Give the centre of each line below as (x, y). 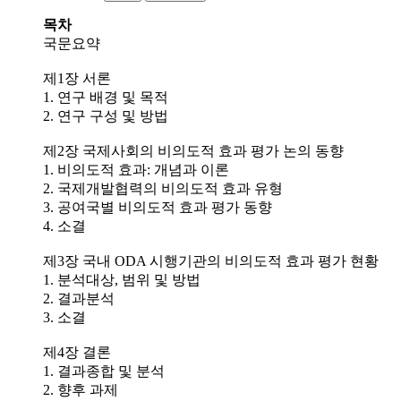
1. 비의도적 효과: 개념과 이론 (136, 169)
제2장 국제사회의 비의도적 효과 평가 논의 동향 (193, 150)
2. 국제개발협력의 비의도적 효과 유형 (163, 188)
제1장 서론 (77, 78)
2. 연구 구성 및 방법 (106, 115)
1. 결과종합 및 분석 (104, 371)
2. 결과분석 (79, 298)
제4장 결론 (77, 352)
